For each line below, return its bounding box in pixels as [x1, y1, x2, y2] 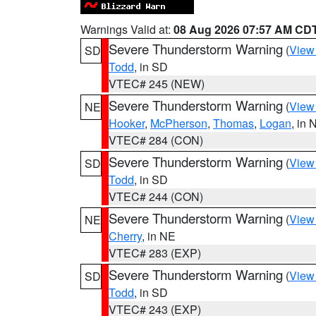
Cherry [109, 228, 142, 244]
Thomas [213, 115, 254, 131]
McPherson [150, 115, 207, 131]
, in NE [142, 228, 176, 244]
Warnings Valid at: [80, 21, 174, 37]
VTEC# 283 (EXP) [109, 245, 201, 261]
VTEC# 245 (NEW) [109, 75, 205, 92]
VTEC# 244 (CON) [109, 188, 203, 205]
